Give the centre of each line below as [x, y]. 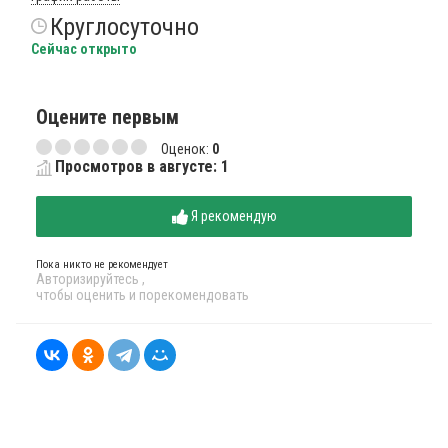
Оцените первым [107, 117]
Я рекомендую [233, 216]
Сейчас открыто [84, 49]
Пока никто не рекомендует [102, 265]
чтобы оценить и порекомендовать [142, 295]
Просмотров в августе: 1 [142, 166]
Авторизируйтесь [89, 279]
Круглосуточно [124, 27]
